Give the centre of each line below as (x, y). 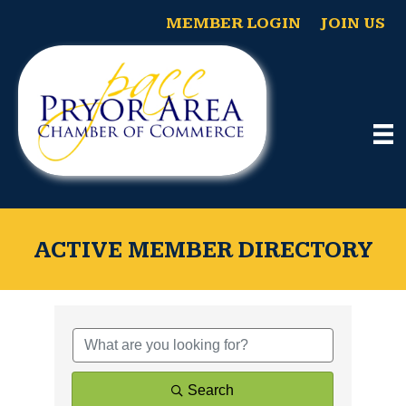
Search (211, 390)
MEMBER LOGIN (233, 24)
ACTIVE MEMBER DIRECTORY (203, 251)
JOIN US (352, 24)
